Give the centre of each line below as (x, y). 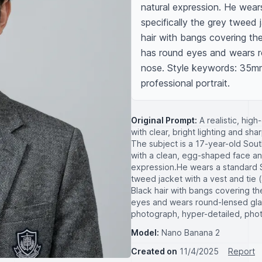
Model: (145, 232)
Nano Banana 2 (191, 232)
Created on (154, 251)
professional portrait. (185, 83)
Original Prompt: (164, 120)
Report (242, 251)
